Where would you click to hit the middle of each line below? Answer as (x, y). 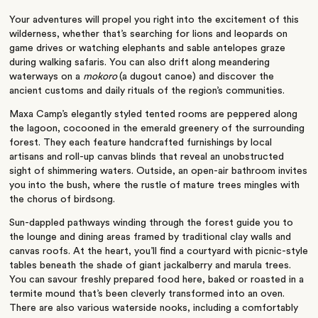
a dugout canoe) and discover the (198, 77)
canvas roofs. (42, 252)
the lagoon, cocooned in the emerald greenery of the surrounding (157, 129)
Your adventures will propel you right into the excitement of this (154, 20)
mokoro (102, 77)
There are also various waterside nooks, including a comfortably (154, 308)
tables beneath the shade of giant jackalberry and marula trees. (150, 266)
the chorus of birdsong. (62, 200)
